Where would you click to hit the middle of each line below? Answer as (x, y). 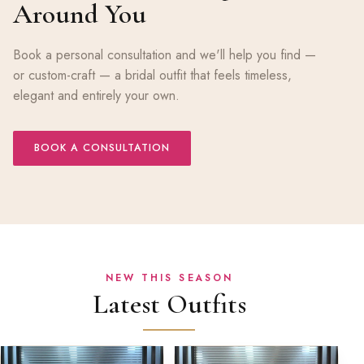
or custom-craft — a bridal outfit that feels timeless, (152, 76)
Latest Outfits (169, 305)
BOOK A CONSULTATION (102, 148)
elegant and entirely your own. (96, 96)
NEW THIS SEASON (169, 278)
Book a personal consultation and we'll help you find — (165, 55)
